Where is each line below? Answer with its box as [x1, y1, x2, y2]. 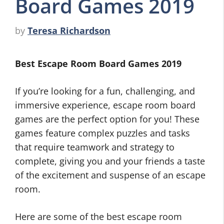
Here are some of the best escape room [15, 210, 182, 223]
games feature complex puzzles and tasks [15, 127, 190, 139]
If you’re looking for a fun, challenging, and [15, 85, 195, 97]
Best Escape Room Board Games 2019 [15, 57, 181, 70]
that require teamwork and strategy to [15, 141, 174, 153]
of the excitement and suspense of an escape [15, 169, 205, 181]
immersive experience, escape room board [15, 99, 195, 111]
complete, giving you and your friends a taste [15, 155, 205, 167]
